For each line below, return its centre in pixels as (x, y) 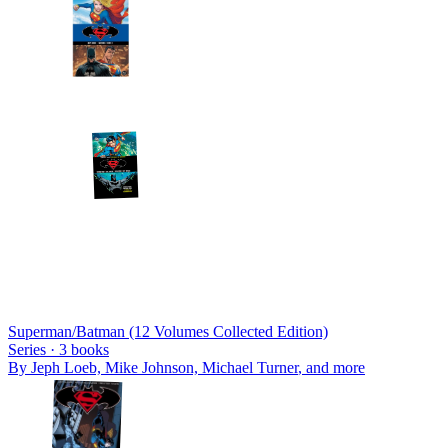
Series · (33, 349)
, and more (331, 367)
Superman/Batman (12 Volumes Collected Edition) (168, 331)
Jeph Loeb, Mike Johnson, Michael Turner (164, 367)
